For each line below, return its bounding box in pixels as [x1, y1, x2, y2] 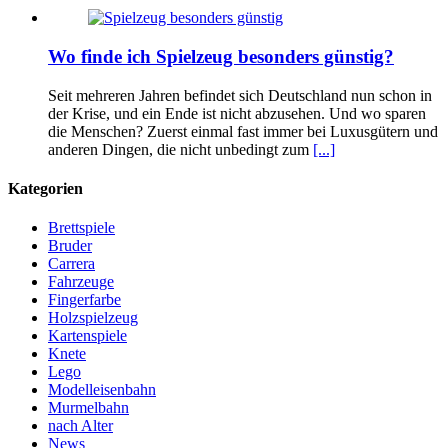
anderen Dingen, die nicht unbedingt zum [48, 140, 313, 158]
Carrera [48, 255, 95, 273]
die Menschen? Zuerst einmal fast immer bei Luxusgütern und [48, 122, 438, 140]
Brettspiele [48, 219, 115, 237]
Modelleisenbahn [48, 381, 156, 399]
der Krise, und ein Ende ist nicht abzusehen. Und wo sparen [48, 104, 426, 122]
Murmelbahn [48, 399, 129, 417]
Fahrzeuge [48, 273, 114, 291]
